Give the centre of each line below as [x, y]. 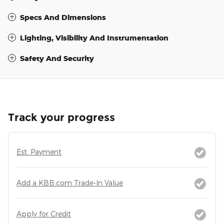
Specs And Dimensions [63, 17]
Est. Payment [39, 151]
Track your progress [61, 117]
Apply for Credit [44, 213]
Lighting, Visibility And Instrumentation [94, 37]
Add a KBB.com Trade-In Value [70, 182]
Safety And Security [57, 58]
